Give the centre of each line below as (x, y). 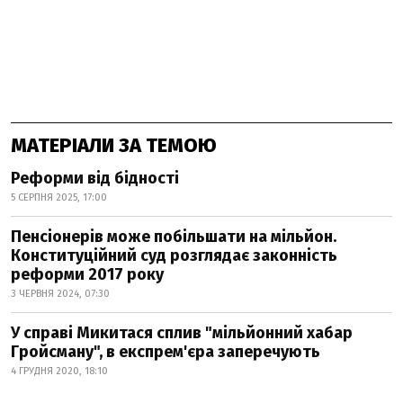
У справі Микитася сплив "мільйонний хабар (182, 333)
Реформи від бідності (95, 178)
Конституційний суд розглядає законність (174, 255)
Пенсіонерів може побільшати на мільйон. (174, 237)
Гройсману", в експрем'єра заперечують (166, 352)
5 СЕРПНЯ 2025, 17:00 (59, 197)
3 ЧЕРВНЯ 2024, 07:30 (60, 294)
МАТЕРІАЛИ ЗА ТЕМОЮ (114, 145)
